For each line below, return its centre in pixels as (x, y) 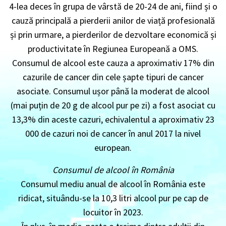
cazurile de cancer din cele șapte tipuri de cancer (113, 77)
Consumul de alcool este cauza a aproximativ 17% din (113, 63)
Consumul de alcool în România (113, 169)
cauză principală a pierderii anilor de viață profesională (113, 20)
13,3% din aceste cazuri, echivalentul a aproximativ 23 (113, 119)
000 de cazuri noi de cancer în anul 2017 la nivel (113, 133)
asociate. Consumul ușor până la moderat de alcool (113, 91)
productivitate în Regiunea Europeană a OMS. (113, 48)
